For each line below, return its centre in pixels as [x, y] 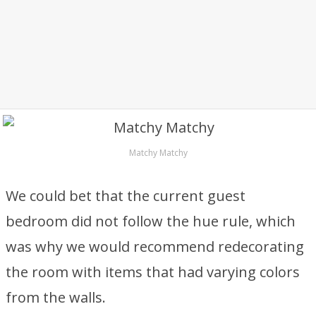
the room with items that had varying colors [153, 272]
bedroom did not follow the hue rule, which [151, 221]
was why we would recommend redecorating [155, 247]
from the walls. [56, 297]
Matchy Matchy [158, 153]
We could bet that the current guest [126, 196]
